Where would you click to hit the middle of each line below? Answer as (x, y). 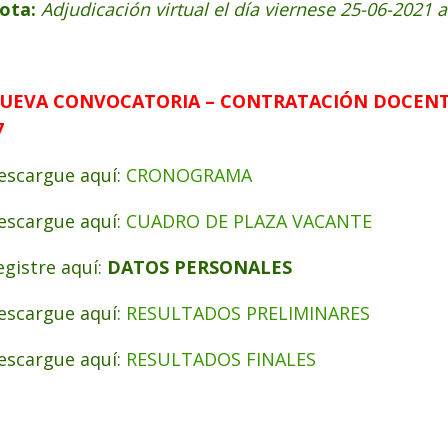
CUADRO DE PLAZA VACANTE (249, 221)
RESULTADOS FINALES (221, 359)
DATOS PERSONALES (199, 267)
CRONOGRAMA (191, 175)
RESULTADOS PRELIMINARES (248, 313)
